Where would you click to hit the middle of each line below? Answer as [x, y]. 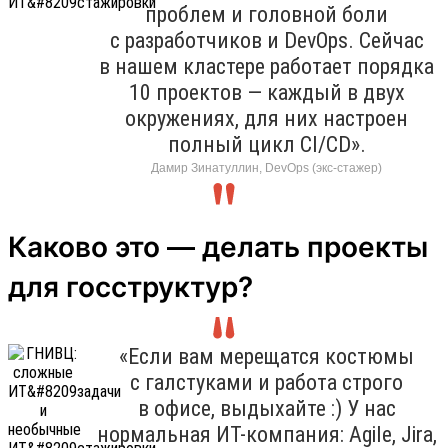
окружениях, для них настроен [266, 118]
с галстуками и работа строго [266, 382]
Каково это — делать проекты [218, 246]
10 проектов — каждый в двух [266, 92]
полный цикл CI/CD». [266, 144]
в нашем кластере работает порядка [266, 66]
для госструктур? [130, 286]
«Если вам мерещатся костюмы [266, 356]
